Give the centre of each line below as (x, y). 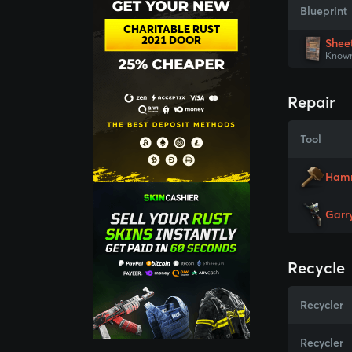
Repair (311, 102)
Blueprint (324, 11)
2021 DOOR (171, 40)
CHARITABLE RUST (171, 29)
